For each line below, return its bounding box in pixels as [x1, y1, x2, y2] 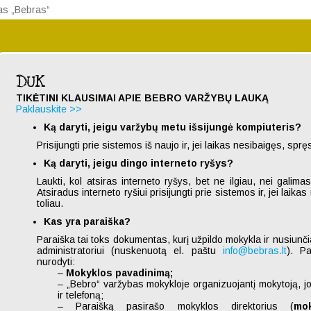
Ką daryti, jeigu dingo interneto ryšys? [44, 158, 233, 169]
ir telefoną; [58, 289, 103, 301]
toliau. [37, 198, 63, 209]
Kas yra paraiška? [44, 216, 131, 227]
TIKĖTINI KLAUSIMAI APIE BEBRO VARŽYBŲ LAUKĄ [16, 92, 269, 103]
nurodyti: [37, 256, 75, 267]
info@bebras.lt [222, 245, 287, 256]
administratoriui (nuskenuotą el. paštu [37, 245, 223, 256]
